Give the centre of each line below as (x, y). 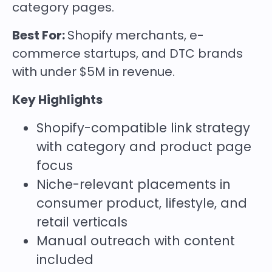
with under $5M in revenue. (93, 71)
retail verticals (82, 222)
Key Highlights (57, 99)
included (65, 259)
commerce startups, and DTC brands (127, 53)
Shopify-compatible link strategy (143, 127)
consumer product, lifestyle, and (142, 203)
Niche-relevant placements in (134, 184)
